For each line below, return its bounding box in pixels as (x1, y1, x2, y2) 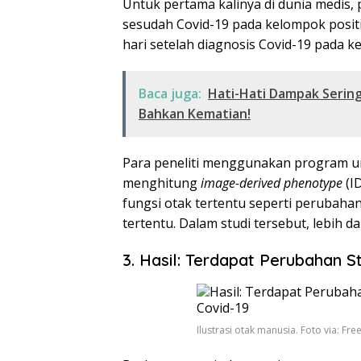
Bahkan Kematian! (139, 104, 251, 122)
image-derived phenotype (201, 173, 342, 192)
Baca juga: (139, 84, 201, 102)
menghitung (122, 173, 201, 192)
